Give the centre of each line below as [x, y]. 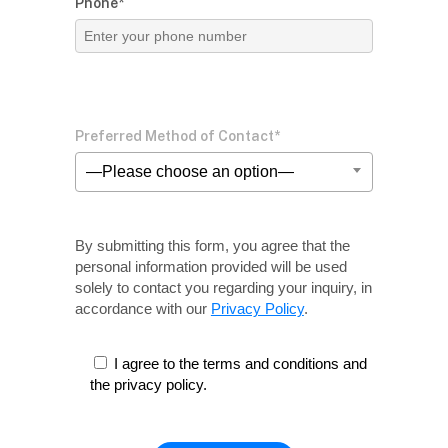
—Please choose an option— [189, 171]
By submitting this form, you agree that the [212, 245]
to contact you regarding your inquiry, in [242, 287]
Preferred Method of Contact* [177, 135]
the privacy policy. [149, 385]
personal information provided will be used [210, 266]
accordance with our [140, 308]
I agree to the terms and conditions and [241, 364]
